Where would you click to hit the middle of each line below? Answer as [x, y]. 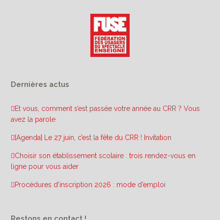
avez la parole [33, 119]
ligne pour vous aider [45, 166]
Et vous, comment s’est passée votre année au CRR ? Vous [108, 108]
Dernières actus [40, 84]
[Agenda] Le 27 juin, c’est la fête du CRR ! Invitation [93, 137]
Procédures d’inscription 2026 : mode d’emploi [90, 184]
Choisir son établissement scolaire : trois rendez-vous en [105, 155]
